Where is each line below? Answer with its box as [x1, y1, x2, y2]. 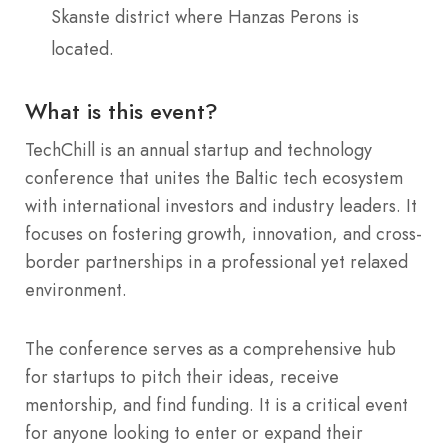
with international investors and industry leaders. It [25, 193, 417, 220]
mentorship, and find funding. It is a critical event [25, 392, 408, 419]
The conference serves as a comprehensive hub [25, 336, 396, 363]
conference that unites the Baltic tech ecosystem [25, 165, 403, 192]
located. [51, 36, 114, 63]
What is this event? [25, 95, 218, 128]
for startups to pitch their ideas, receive [25, 364, 339, 391]
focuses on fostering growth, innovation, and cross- [25, 221, 422, 248]
